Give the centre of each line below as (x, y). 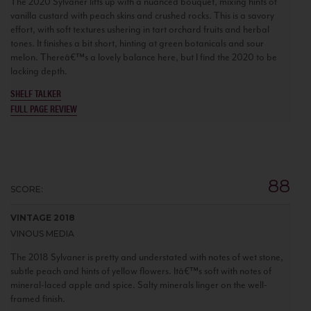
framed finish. (38, 299)
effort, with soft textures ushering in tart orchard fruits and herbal (140, 29)
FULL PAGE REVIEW (44, 108)
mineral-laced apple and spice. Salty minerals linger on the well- (139, 285)
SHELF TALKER (36, 93)
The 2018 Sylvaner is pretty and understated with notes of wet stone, (147, 257)
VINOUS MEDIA (42, 233)
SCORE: (27, 189)
